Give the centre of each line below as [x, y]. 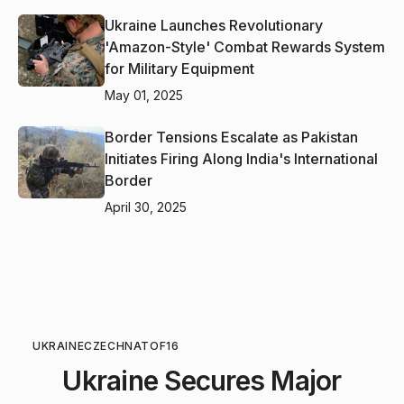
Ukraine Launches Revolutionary [214, 25]
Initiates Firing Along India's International [241, 158]
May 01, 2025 [144, 95]
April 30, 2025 [146, 207]
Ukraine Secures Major [202, 380]
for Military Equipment [179, 68]
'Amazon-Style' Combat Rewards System [245, 46]
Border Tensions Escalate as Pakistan [231, 137]
